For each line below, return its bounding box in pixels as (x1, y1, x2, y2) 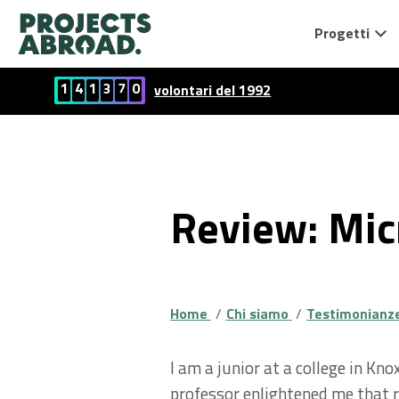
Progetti (314, 22, 370, 44)
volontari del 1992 (154, 79, 272, 101)
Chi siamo (225, 303, 289, 324)
